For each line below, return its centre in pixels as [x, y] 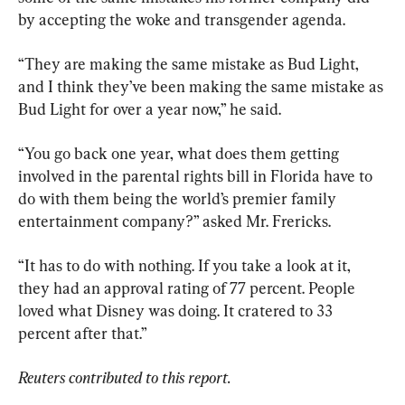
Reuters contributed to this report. [125, 377]
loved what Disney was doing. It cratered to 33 [177, 310]
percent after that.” [83, 333]
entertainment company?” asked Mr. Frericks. [174, 221]
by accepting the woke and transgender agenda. [182, 19]
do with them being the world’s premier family [179, 198]
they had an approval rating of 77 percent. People [188, 287]
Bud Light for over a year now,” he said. [150, 108]
